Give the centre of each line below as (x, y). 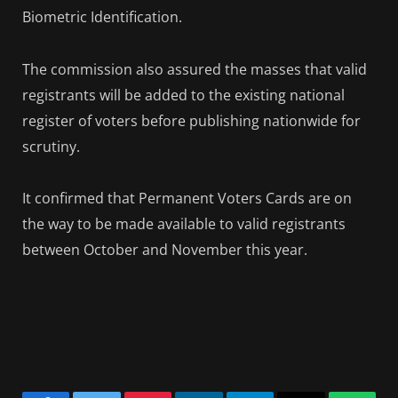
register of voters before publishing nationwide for (191, 120)
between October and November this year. (165, 249)
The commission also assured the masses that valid (195, 69)
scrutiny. (51, 146)
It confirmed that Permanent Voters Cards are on (187, 198)
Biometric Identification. (102, 17)
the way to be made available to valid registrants (184, 223)
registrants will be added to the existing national (183, 95)
